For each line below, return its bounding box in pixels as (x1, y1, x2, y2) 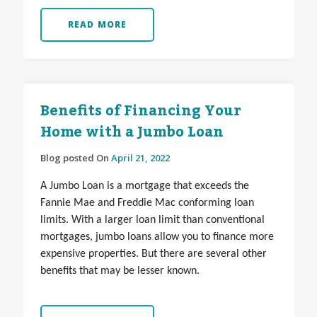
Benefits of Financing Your (40, 97, 241, 126)
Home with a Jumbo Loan (40, 118, 224, 147)
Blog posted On (40, 151, 111, 165)
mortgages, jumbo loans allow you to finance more (40, 231, 274, 243)
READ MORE (67, 18, 127, 31)
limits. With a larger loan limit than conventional (40, 214, 265, 226)
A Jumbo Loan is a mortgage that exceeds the (40, 180, 249, 192)
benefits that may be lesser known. (40, 265, 200, 277)
